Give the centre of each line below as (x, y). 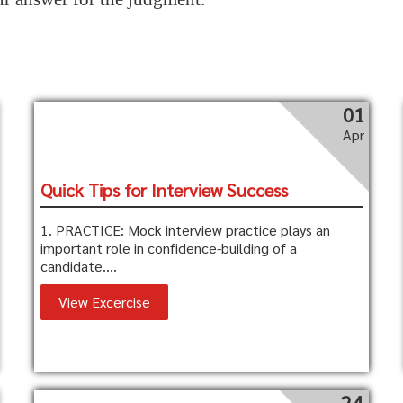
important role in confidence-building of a (169, 248)
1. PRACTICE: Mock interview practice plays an (186, 230)
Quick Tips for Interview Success (165, 190)
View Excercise (105, 302)
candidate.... (79, 266)
